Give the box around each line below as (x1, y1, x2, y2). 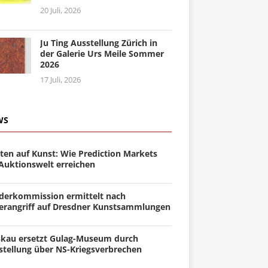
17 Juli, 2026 (39, 74, 81, 85)
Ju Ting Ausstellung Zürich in (39, 36, 157, 48)
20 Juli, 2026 (39, 4, 81, 16)
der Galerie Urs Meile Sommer (39, 47, 164, 59)
